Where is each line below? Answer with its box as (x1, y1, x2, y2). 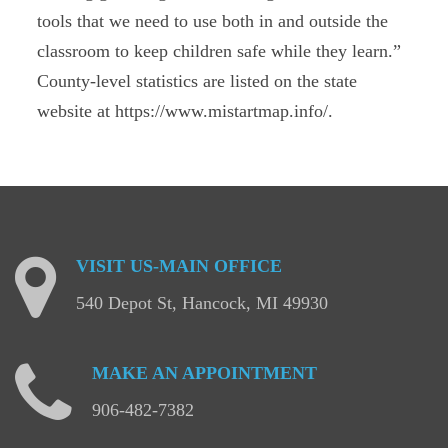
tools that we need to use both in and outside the (37, 11, 389, 31)
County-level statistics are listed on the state (37, 71, 358, 91)
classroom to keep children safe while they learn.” (37, 41, 402, 61)
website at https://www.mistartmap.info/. (37, 101, 334, 121)
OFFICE (214, 256, 282, 276)
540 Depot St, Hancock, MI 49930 (76, 293, 328, 313)
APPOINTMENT (182, 363, 317, 383)
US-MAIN (130, 256, 209, 276)
